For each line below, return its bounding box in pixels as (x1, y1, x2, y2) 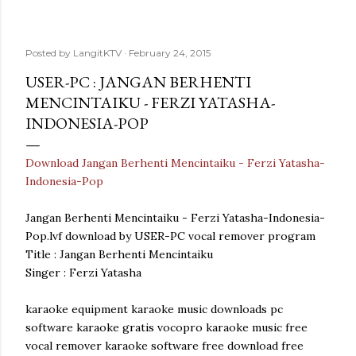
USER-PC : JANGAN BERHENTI (25, 72, 251, 92)
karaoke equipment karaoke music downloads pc (25, 302, 283, 316)
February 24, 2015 (129, 47, 211, 59)
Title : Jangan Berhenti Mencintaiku (25, 247, 213, 261)
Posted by (25, 47, 73, 59)
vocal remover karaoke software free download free (25, 339, 304, 353)
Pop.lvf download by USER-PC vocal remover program (25, 229, 315, 243)
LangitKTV (73, 47, 122, 59)
